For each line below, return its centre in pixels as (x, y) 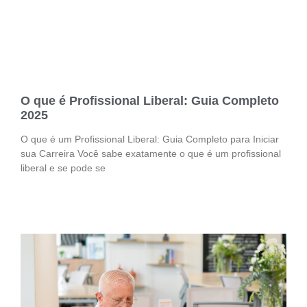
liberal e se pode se (63, 168)
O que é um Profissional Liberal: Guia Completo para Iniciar (150, 139)
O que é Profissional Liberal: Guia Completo (150, 101)
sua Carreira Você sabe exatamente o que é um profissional (151, 154)
